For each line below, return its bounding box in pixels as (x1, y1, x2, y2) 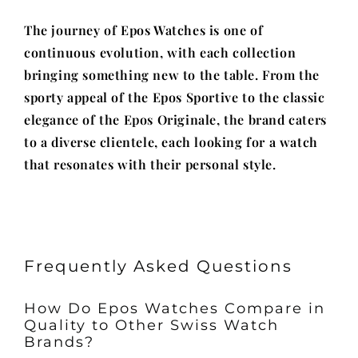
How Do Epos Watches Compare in (24, 300, 325, 316)
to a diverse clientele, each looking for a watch (24, 133, 318, 150)
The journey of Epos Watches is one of (24, 22, 264, 38)
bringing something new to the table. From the (24, 66, 320, 83)
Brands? (24, 333, 94, 350)
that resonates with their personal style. (24, 156, 276, 173)
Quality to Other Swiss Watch (24, 316, 279, 333)
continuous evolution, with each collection (24, 44, 296, 61)
